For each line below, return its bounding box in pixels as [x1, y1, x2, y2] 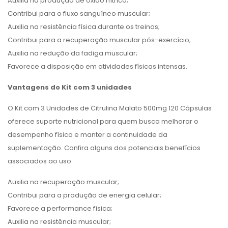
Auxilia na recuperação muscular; [8, 177, 119, 187]
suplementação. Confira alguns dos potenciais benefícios [8, 143, 201, 153]
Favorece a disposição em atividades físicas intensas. [8, 62, 187, 71]
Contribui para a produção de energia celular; [8, 190, 161, 200]
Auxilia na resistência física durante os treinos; [8, 22, 160, 32]
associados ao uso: [8, 156, 73, 166]
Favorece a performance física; [8, 204, 112, 213]
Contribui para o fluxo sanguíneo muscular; [8, 9, 150, 18]
